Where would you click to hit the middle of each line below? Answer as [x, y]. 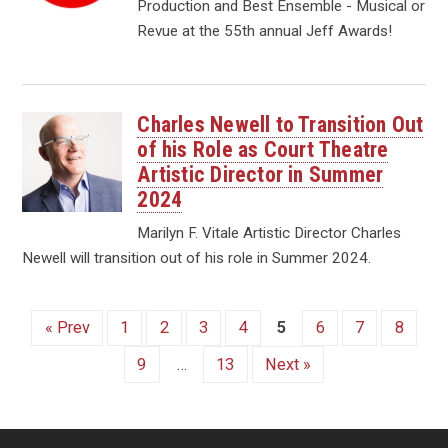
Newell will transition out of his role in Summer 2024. [197, 257]
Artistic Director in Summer [260, 174]
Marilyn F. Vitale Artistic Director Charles [269, 232]
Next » [287, 364]
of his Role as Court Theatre [263, 149]
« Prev [67, 328]
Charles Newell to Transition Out [280, 124]
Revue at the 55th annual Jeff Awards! [265, 31]
